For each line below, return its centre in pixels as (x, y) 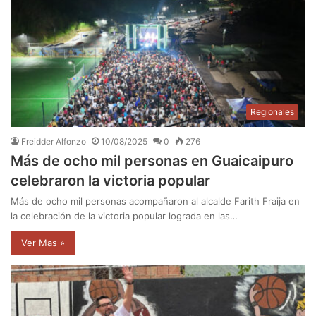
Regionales (272, 112)
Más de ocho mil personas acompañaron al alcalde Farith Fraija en (155, 201)
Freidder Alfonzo (54, 142)
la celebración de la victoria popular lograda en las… (124, 216)
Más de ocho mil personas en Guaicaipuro (152, 161)
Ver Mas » (43, 243)
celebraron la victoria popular (110, 181)
